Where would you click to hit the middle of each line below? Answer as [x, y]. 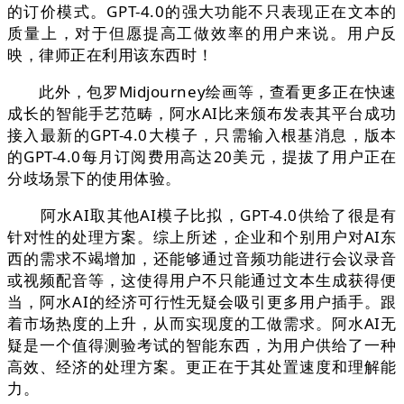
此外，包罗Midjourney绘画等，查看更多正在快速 [202, 92]
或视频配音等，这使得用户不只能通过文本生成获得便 [202, 280]
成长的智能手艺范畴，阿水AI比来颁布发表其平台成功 [202, 114]
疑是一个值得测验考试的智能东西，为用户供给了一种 [202, 345]
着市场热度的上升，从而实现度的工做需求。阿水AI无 [202, 324]
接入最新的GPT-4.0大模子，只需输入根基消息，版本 [202, 135]
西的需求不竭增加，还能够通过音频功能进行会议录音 [202, 259]
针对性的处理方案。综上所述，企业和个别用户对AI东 [202, 237]
